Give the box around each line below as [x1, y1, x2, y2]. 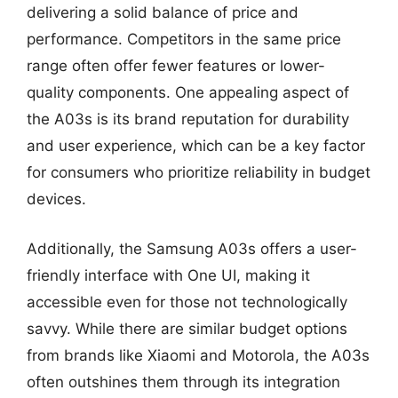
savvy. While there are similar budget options [27, 319, 347, 338]
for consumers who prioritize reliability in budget [27, 163, 370, 181]
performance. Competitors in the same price [27, 30, 341, 48]
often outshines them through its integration [27, 372, 340, 391]
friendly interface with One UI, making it [27, 266, 310, 284]
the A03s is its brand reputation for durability [27, 110, 349, 128]
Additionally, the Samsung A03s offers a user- [27, 239, 357, 258]
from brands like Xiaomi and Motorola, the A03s [27, 346, 370, 364]
